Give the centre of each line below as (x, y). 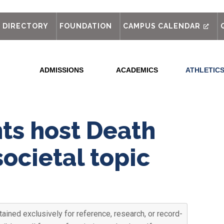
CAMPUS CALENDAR (162, 26)
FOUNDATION (86, 26)
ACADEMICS (137, 70)
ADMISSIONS (61, 70)
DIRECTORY (26, 26)
